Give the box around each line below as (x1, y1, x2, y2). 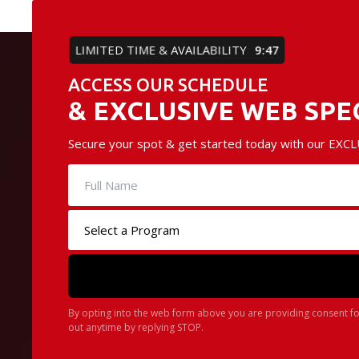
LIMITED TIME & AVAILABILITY (79, 42, 244, 58)
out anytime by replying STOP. (68, 321, 204, 335)
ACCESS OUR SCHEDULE (68, 75, 268, 95)
